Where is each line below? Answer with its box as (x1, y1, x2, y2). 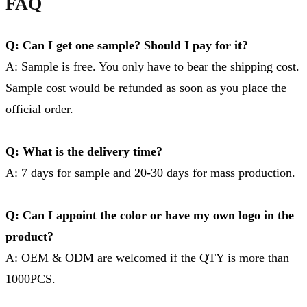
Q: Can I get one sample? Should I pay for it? (5, 38, 248, 52)
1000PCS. (5, 271, 56, 286)
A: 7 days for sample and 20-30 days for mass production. (5, 165, 295, 180)
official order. (5, 101, 73, 116)
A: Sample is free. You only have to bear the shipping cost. (5, 59, 299, 73)
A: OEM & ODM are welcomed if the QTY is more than (5, 250, 289, 265)
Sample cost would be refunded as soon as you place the (5, 80, 286, 95)
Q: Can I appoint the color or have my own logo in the (5, 208, 294, 222)
